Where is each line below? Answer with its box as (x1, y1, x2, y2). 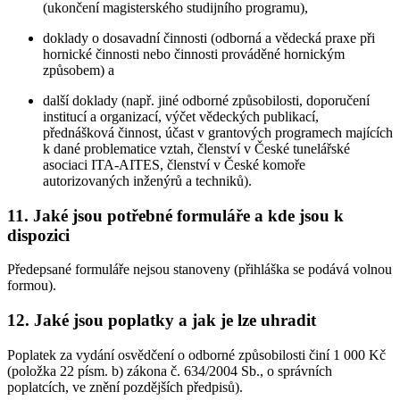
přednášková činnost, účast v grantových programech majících (43, 124, 393, 140)
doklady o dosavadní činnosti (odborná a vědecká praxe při (43, 29, 375, 46)
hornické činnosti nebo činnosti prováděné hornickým (43, 46, 345, 62)
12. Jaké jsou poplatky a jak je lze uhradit (7, 311, 316, 330)
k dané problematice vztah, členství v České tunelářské (43, 140, 350, 156)
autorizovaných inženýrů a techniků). (43, 172, 252, 188)
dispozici (7, 225, 70, 245)
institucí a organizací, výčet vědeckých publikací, (43, 108, 319, 124)
